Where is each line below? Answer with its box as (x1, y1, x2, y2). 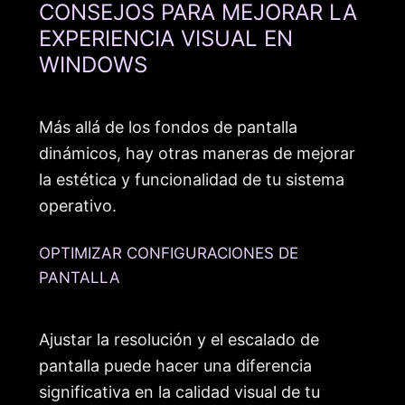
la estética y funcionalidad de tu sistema (39, 169, 344, 189)
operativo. (39, 195, 117, 215)
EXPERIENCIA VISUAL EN (39, 24, 293, 52)
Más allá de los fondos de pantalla (39, 117, 297, 137)
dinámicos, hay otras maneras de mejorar (39, 143, 355, 163)
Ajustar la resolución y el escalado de (39, 330, 319, 350)
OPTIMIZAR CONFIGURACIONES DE (39, 244, 298, 263)
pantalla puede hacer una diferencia (39, 356, 312, 376)
